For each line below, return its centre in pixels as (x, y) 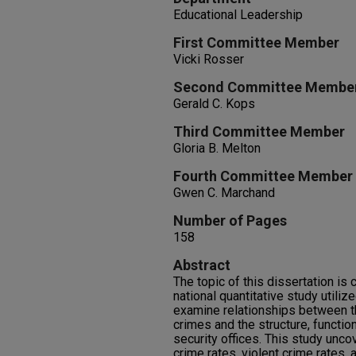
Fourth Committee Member (263, 176)
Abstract (202, 265)
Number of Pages (230, 221)
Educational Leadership (238, 15)
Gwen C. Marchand (224, 193)
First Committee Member (256, 43)
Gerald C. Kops (214, 104)
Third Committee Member (259, 132)
